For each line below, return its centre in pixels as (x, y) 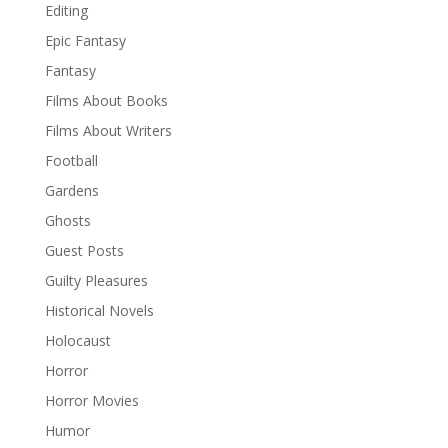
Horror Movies (91, 400)
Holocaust (77, 340)
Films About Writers (108, 130)
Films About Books (106, 100)
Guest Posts (84, 250)
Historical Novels (99, 310)
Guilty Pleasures (96, 280)
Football (71, 160)
